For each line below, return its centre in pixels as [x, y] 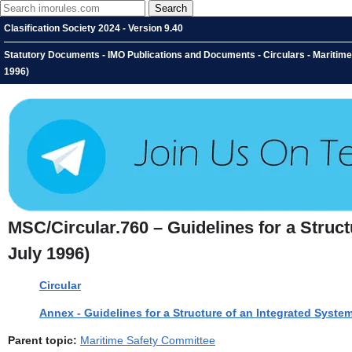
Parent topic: [42, 341]
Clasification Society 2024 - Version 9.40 [93, 28]
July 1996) [49, 254]
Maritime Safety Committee [148, 341]
